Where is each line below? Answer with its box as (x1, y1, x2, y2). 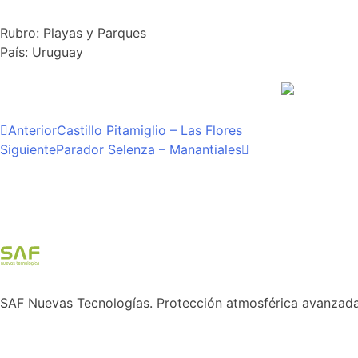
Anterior (8, 121, 57, 138)
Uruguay (32, 44, 83, 61)
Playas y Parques (43, 25, 146, 42)
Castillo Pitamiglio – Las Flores (57, 121, 242, 138)
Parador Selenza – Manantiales (56, 141, 241, 157)
